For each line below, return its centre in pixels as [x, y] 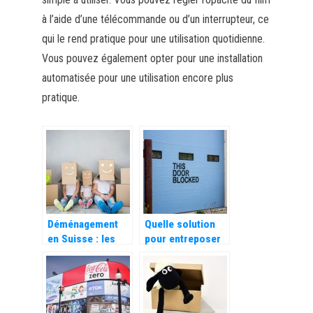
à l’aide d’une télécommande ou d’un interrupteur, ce [155, 19]
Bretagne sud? [177, 268]
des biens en [174, 253]
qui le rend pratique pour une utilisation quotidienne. [153, 38]
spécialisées [76, 297]
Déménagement [82, 224]
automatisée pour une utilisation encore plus [137, 78]
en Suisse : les [81, 239]
